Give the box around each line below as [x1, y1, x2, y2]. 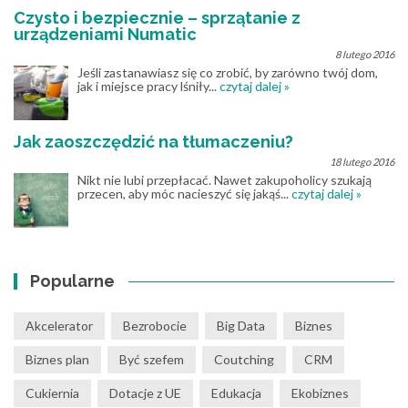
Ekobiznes [291, 385, 349, 402]
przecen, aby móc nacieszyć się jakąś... [77, 186, 291, 202]
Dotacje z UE [109, 385, 181, 402]
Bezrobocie [123, 318, 187, 334]
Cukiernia [25, 385, 79, 402]
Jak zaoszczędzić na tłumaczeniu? [14, 132, 293, 152]
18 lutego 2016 [330, 156, 394, 168]
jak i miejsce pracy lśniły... [77, 78, 219, 95]
